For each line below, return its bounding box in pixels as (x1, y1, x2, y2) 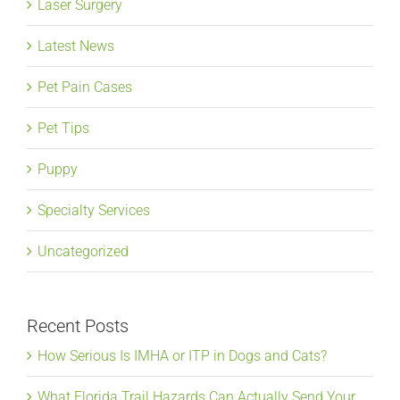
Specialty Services (37, 201, 150, 219)
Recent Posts (27, 314, 129, 337)
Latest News (37, 37, 114, 54)
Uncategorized (37, 242, 129, 260)
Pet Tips (37, 119, 89, 137)
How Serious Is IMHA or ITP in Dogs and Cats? (37, 347, 327, 365)
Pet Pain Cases (37, 78, 132, 96)
